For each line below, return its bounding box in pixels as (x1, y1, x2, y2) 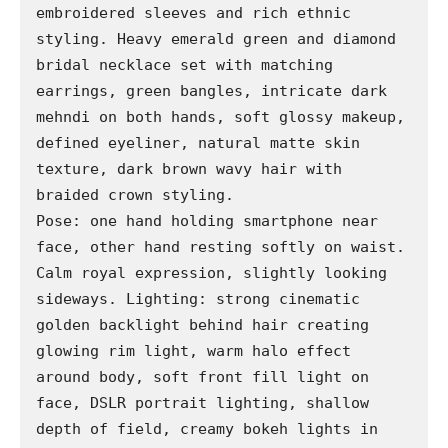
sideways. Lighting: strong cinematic (36, 290, 360, 309)
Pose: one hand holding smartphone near (36, 212, 378, 231)
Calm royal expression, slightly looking (36, 264, 387, 283)
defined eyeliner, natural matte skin (36, 134, 360, 153)
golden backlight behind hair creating (36, 316, 369, 335)
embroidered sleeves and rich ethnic (36, 4, 351, 23)
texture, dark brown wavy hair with (36, 160, 342, 179)
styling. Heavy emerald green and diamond (36, 30, 396, 49)
